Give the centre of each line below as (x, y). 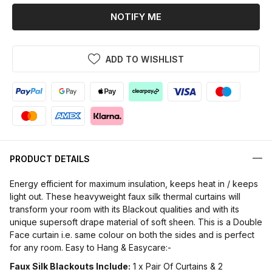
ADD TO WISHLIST (145, 59)
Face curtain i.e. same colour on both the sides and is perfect (132, 234)
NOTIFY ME (136, 17)
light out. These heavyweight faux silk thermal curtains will (125, 196)
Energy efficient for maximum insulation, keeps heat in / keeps (134, 183)
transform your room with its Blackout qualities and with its (124, 209)
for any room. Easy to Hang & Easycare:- (90, 247)
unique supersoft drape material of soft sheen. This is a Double (136, 222)
